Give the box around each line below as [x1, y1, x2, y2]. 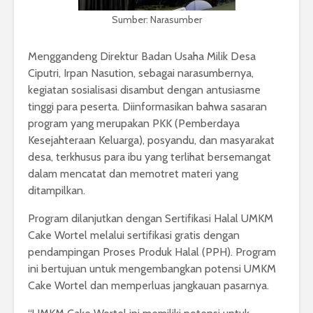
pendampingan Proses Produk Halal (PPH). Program [28, 245, 276, 259]
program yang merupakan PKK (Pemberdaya [28, 117, 240, 131]
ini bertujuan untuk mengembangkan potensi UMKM [28, 262, 276, 276]
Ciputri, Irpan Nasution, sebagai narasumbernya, [28, 66, 254, 80]
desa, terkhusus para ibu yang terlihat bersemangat [28, 150, 271, 164]
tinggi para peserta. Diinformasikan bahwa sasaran [28, 100, 267, 114]
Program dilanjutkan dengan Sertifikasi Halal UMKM [28, 212, 273, 226]
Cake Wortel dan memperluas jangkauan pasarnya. [28, 279, 269, 293]
